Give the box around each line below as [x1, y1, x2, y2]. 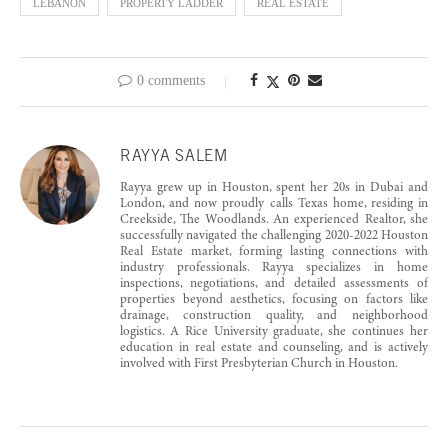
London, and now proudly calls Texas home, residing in [120, 197, 428, 211]
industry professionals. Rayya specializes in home [120, 261, 428, 275]
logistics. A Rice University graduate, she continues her [120, 325, 428, 339]
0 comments [137, 72, 205, 88]
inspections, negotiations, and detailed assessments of [120, 277, 428, 291]
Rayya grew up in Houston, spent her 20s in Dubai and [120, 181, 428, 195]
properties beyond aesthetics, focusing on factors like [120, 293, 428, 307]
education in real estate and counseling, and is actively [120, 341, 428, 355]
